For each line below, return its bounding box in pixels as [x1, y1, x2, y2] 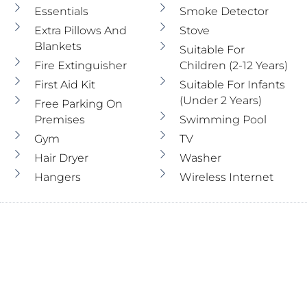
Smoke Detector [179, 5, 269, 18]
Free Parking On [34, 97, 123, 110]
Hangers [34, 171, 81, 184]
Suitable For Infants [179, 78, 285, 91]
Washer [179, 151, 221, 164]
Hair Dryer [34, 151, 88, 164]
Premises [34, 113, 85, 126]
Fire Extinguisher [34, 59, 127, 72]
